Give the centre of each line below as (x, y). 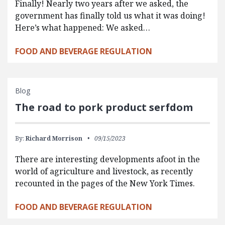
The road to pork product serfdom (104, 107)
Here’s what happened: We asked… (83, 27)
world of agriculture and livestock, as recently (104, 171)
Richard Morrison (54, 138)
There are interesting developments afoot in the (107, 159)
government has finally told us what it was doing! (110, 15)
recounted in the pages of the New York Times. (105, 183)
